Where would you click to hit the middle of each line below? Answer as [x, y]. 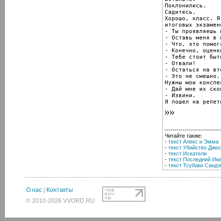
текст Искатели [187, 153]
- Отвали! [180, 63]
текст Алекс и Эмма [193, 141]
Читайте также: [184, 135]
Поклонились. [185, 5]
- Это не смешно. [192, 76]
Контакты [60, 190]
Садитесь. [180, 12]
